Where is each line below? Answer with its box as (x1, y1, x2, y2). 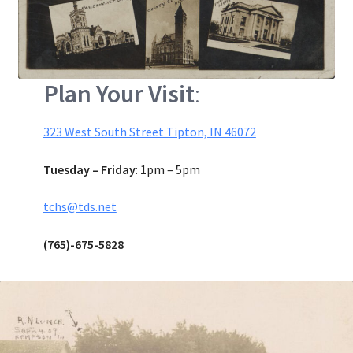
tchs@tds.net (43, 199, 117, 215)
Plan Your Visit (43, 77, 195, 110)
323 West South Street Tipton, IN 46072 (43, 124, 256, 140)
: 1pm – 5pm (135, 161, 200, 177)
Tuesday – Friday (43, 161, 136, 177)
